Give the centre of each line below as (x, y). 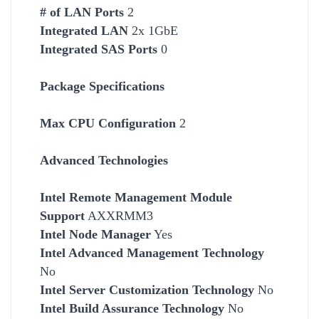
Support (62, 215)
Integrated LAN (84, 30)
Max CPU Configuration (108, 123)
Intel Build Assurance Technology (132, 308)
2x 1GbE (153, 30)
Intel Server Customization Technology (147, 289)
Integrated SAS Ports (99, 49)
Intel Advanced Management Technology (152, 252)
